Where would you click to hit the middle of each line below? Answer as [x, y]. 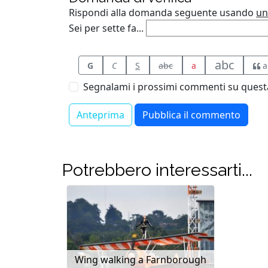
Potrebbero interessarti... [157, 170]
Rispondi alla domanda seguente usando [162, 13]
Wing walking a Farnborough [141, 260]
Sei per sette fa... [106, 28]
